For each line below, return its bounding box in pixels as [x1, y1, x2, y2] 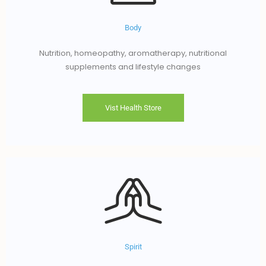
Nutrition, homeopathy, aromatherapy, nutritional [39, 47, 227, 59]
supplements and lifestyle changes [65, 61, 201, 72]
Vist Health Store [104, 103, 161, 113]
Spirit [124, 242, 142, 252]
